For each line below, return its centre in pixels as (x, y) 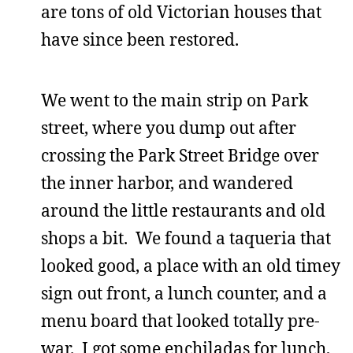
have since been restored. (140, 39)
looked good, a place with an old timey (191, 266)
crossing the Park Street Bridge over (180, 155)
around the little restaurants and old (183, 210)
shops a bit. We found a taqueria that (186, 238)
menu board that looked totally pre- (180, 321)
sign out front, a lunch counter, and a (184, 293)
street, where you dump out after (169, 128)
